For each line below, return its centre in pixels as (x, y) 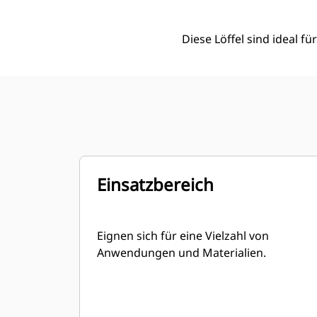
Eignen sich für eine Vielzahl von (183, 236)
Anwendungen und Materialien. (181, 253)
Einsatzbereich (155, 184)
